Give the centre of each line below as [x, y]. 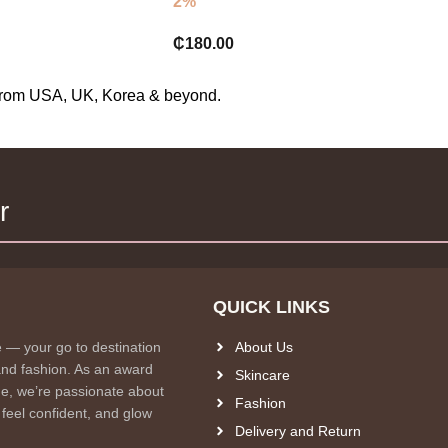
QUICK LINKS [271, 307]
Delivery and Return [298, 431]
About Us [264, 347]
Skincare [263, 375]
